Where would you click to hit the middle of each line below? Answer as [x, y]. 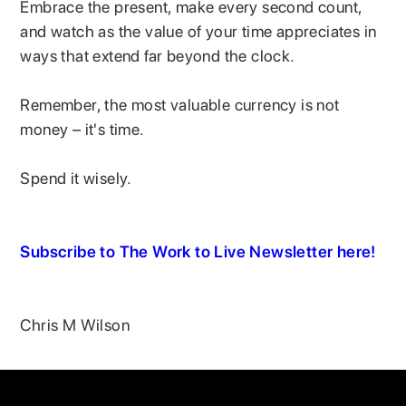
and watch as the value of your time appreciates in [198, 31]
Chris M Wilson [75, 324]
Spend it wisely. [76, 178]
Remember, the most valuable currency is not [180, 104]
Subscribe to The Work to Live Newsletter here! [198, 251]
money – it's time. [85, 129]
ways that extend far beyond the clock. [160, 55]
